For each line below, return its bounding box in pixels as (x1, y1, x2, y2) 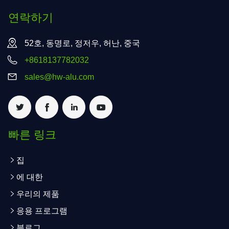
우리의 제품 (16, 189, 59, 198)
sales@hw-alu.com (25, 72, 94, 81)
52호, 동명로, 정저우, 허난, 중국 (25, 38, 140, 48)
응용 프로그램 (16, 206, 67, 215)
